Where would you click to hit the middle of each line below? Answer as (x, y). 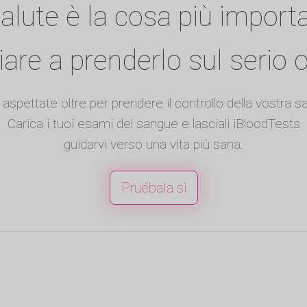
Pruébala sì (153, 187)
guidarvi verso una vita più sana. (153, 144)
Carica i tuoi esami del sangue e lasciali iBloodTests (153, 123)
